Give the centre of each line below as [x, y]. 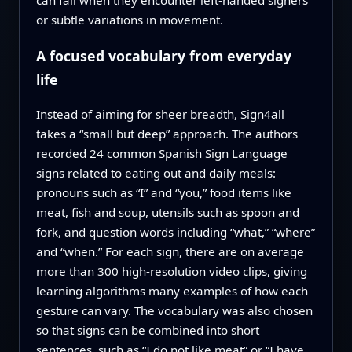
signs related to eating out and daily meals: [156, 173]
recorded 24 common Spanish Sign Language [161, 154]
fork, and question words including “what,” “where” [175, 232]
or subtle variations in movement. [129, 19]
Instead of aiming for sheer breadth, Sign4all [160, 114]
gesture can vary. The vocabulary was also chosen [174, 311]
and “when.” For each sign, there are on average [170, 252]
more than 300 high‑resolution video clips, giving [171, 271]
